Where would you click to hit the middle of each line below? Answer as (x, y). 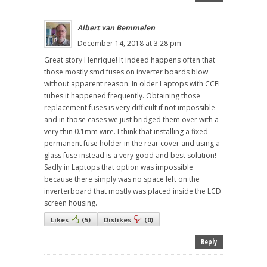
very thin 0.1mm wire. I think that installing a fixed (126, 131)
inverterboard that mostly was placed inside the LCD (133, 191)
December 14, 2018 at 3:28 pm (129, 43)
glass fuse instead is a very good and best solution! (130, 155)
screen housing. (71, 203)
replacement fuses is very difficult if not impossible (130, 107)
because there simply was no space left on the (122, 179)
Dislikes (117, 219)
